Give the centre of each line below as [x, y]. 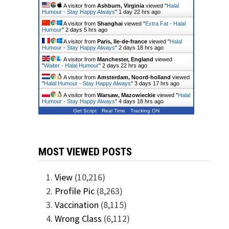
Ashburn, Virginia [120, 6]
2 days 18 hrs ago [141, 48]
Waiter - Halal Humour [71, 65]
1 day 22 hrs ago [139, 12]
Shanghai [110, 24]
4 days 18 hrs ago [141, 101]
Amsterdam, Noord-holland [134, 77]
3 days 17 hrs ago [157, 83]
